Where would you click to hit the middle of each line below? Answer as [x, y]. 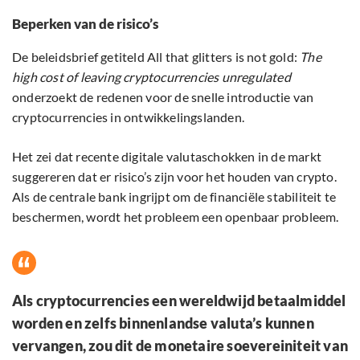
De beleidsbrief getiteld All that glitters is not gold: [156, 57]
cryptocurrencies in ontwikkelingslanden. [128, 117]
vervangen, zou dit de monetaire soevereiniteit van [180, 346]
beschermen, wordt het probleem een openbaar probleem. [176, 217]
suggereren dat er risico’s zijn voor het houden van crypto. [174, 177]
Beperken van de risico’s [85, 24]
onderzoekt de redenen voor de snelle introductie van [163, 97]
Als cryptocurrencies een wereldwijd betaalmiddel [179, 301]
